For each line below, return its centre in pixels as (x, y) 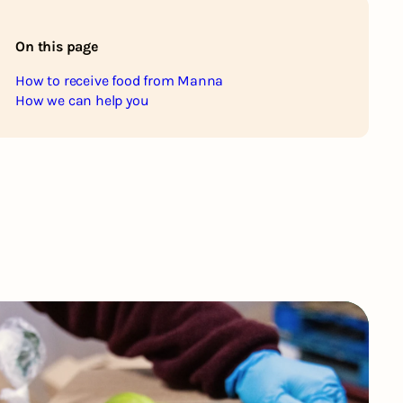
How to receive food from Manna (120, 81)
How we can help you (82, 101)
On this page (57, 47)
